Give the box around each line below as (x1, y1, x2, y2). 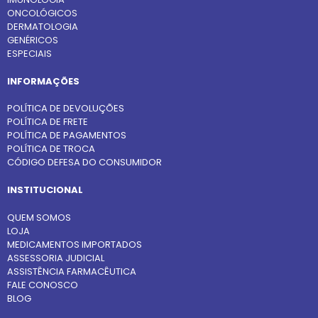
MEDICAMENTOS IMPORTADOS (7, 237, 142, 251)
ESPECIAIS (7, 46, 52, 60)
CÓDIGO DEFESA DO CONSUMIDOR (7, 155, 162, 170)
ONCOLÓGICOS (7, 6, 77, 20)
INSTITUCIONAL (7, 183, 83, 197)
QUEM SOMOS (7, 210, 71, 224)
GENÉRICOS (7, 33, 58, 47)
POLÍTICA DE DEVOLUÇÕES (7, 102, 124, 116)
